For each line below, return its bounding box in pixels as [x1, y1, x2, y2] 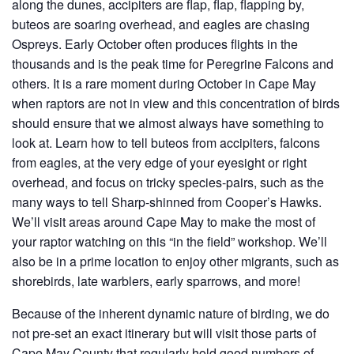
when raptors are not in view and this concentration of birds [12, 94, 340, 112]
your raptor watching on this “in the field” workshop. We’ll [12, 232, 327, 250]
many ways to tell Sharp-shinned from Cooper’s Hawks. [12, 193, 322, 211]
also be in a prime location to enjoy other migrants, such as [12, 252, 339, 270]
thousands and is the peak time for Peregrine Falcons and [12, 55, 333, 73]
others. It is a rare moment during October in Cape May [12, 74, 316, 92]
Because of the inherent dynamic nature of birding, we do [12, 304, 330, 322]
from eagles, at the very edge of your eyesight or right [12, 153, 307, 171]
